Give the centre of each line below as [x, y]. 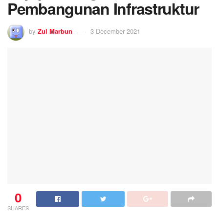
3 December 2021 [115, 31]
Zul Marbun [55, 31]
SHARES [18, 208]
